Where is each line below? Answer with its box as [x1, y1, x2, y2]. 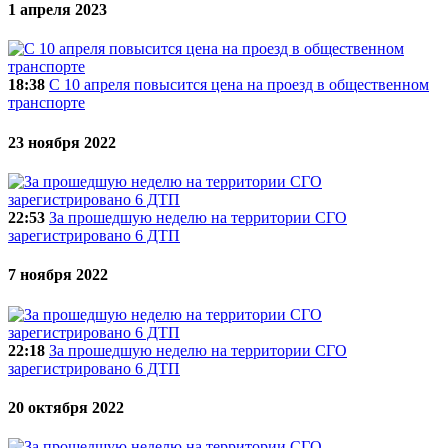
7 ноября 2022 [8, 266, 108, 284]
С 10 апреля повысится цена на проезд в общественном [49, 76, 429, 94]
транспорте [8, 94, 85, 112]
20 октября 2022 [8, 398, 124, 416]
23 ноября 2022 [8, 133, 116, 151]
